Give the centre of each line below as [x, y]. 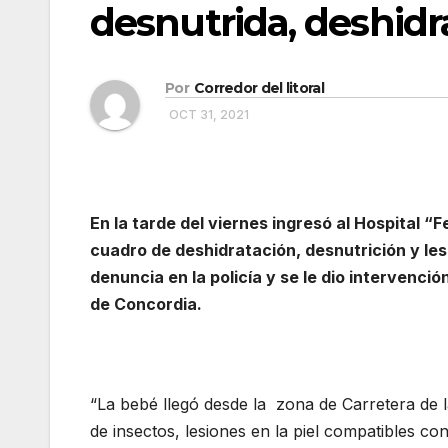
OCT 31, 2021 [209, 115]
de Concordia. [148, 304]
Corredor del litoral [258, 88]
